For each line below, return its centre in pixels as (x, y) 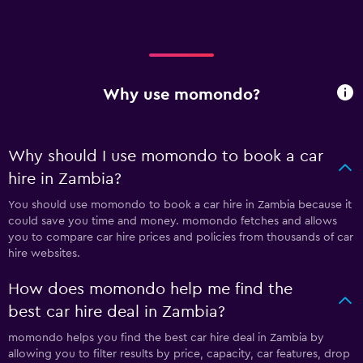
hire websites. (44, 254)
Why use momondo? (181, 94)
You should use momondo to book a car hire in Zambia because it (180, 205)
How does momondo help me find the (150, 289)
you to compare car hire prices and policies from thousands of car (181, 237)
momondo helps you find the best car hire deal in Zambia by (166, 338)
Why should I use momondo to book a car (166, 156)
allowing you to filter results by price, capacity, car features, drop (179, 354)
